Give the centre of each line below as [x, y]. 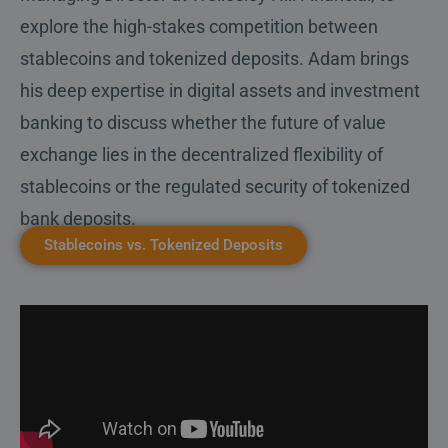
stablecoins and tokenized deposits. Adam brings [214, 59]
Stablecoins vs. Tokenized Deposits [163, 245]
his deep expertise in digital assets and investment [220, 91]
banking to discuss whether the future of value [203, 123]
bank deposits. [80, 219]
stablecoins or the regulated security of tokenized [215, 187]
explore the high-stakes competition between [199, 27]
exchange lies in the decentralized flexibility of [201, 155]
